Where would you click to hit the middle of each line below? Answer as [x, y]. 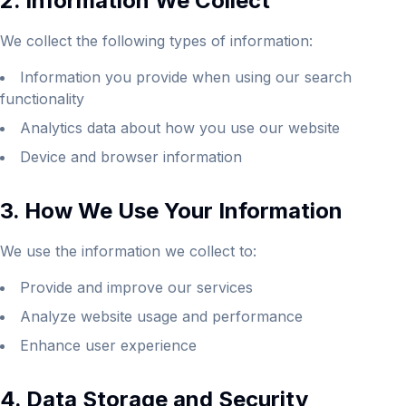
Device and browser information [131, 157]
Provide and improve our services [136, 287]
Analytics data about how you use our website [180, 128]
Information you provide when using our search [186, 77]
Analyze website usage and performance [161, 316]
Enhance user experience [108, 345]
